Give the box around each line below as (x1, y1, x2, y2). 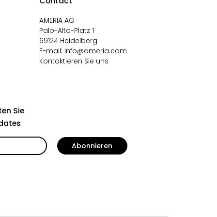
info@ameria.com (64, 46, 127, 56)
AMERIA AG (39, 15, 75, 25)
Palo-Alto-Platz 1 (39, 26, 94, 35)
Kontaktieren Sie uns (39, 56, 109, 66)
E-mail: (39, 46, 65, 56)
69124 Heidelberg (39, 36, 98, 46)
